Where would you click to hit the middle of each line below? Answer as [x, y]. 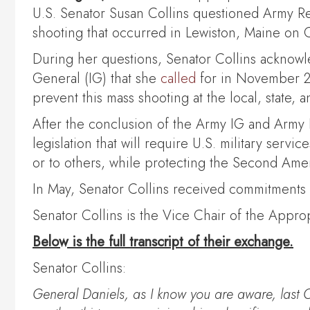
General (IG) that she [97, 79]
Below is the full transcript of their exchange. [163, 242]
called [178, 79]
